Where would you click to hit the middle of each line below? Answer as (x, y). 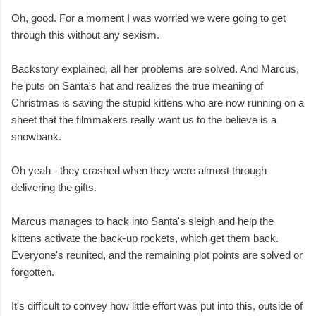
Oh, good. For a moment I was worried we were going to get (148, 18)
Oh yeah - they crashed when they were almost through (139, 171)
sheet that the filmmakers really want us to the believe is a (144, 120)
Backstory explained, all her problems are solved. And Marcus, (155, 69)
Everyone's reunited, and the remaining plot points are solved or (157, 255)
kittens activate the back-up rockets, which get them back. (145, 238)
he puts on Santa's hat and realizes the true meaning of (137, 86)
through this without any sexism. (85, 35)
